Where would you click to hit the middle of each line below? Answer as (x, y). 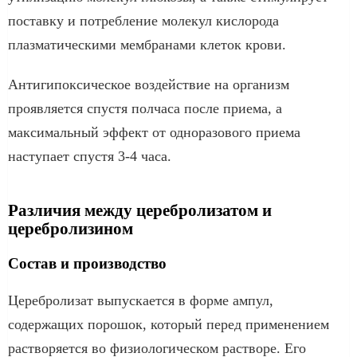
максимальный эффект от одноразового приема (154, 132)
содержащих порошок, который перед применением (169, 324)
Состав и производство (87, 263)
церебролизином (71, 228)
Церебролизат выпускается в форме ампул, (141, 300)
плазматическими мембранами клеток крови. (147, 44)
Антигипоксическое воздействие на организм (149, 84)
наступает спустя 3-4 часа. (90, 156)
